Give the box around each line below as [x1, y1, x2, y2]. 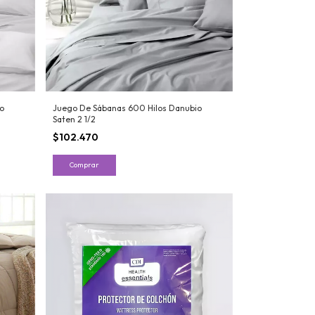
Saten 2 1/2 [52, 114, 96, 125]
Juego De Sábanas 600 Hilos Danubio [52, 103, 202, 114]
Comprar [69, 160, 99, 170]
